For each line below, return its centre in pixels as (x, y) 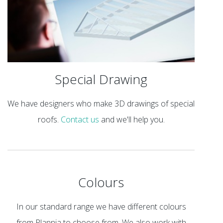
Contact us (80, 120)
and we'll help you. (132, 120)
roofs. (49, 120)
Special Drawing (101, 79)
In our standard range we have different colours (101, 207)
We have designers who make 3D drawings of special (101, 104)
